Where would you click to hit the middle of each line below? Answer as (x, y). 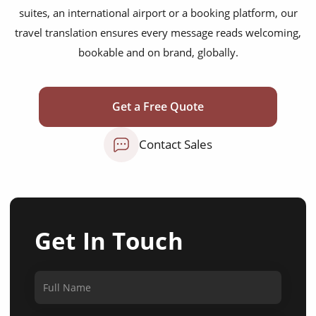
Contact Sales (176, 144)
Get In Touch (109, 241)
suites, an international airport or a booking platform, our (158, 13)
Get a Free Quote (158, 107)
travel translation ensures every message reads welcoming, (158, 32)
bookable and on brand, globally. (158, 52)
